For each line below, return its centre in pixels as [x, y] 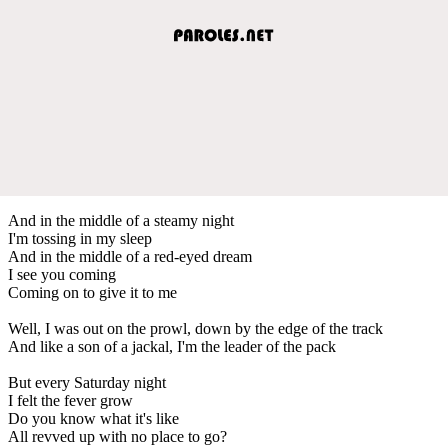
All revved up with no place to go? [117, 436]
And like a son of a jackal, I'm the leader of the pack [172, 346]
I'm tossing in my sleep [80, 238]
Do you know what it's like [93, 418]
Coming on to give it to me [92, 292]
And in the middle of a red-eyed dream [130, 256]
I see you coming [62, 274]
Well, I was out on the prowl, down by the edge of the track [195, 328]
